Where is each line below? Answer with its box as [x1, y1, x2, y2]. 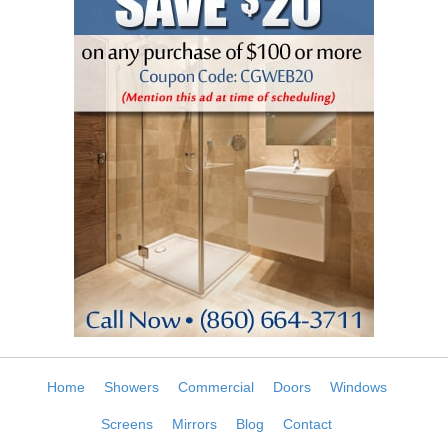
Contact [283, 415, 332, 432]
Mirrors [172, 415, 217, 432]
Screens [101, 415, 153, 432]
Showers [103, 378, 159, 395]
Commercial [177, 378, 254, 395]
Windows [329, 378, 387, 395]
